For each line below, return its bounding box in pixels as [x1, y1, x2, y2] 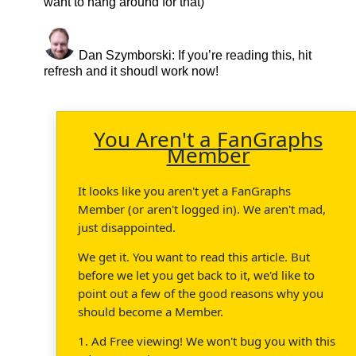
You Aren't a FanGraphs [94, 124, 323, 153]
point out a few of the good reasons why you [78, 284, 323, 301]
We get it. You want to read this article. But [78, 248, 310, 265]
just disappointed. [78, 219, 176, 235]
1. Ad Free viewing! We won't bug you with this [78, 332, 335, 349]
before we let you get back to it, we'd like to [78, 266, 315, 283]
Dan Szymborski [75, 48, 172, 62]
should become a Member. [78, 303, 223, 319]
